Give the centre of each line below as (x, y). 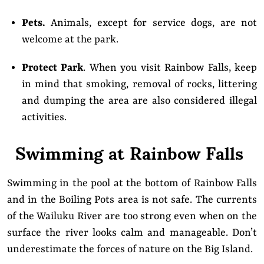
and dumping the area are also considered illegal (139, 100)
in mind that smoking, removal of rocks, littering (139, 84)
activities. (44, 117)
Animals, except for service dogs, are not (151, 23)
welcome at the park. (71, 39)
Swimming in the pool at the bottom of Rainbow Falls (132, 183)
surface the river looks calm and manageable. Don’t (132, 232)
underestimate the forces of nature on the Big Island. (131, 249)
